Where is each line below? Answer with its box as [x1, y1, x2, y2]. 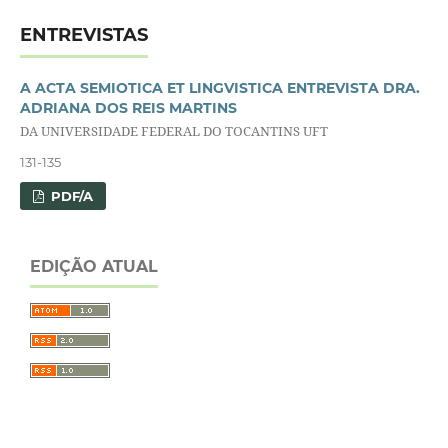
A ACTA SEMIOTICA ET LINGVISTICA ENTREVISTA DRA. [19, 78, 420, 97]
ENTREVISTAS [19, 23, 148, 46]
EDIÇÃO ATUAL [30, 257, 158, 277]
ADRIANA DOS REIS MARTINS [19, 98, 237, 117]
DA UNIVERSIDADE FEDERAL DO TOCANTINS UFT [19, 121, 328, 140]
